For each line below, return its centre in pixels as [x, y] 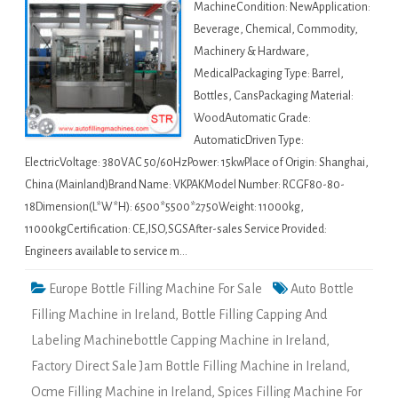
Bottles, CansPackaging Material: [274, 96]
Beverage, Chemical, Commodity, [276, 30]
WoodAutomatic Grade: [252, 119]
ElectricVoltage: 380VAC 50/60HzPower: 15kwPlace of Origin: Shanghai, [197, 163]
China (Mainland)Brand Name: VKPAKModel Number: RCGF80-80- [185, 185]
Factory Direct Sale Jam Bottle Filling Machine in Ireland [189, 366]
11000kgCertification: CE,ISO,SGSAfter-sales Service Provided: [176, 230]
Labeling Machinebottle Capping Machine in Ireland [179, 341]
